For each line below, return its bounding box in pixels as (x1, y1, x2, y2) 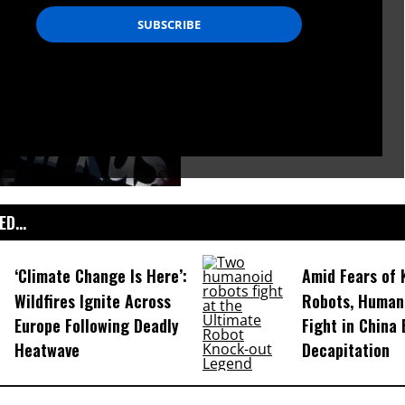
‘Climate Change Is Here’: (14, 264, 187, 288)
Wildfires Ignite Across (14, 289, 171, 313)
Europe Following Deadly (14, 314, 179, 338)
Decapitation (301, 338, 390, 363)
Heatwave (14, 338, 80, 363)
